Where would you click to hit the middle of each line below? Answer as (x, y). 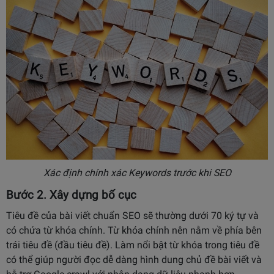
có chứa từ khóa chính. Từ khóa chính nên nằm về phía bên (134, 230)
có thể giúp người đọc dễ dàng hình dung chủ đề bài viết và (134, 259)
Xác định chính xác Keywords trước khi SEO (137, 172)
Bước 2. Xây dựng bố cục (71, 195)
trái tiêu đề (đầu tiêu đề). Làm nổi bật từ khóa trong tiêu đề (133, 245)
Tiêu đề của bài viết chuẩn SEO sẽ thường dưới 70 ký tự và (132, 215)
